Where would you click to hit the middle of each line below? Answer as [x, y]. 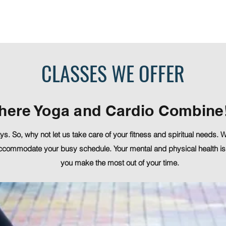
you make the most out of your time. [120, 163]
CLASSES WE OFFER [113, 73]
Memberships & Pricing [92, 26]
